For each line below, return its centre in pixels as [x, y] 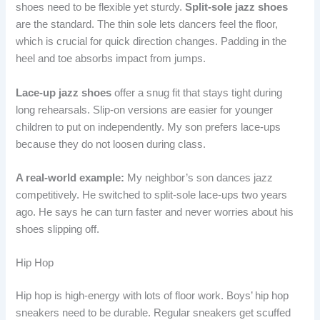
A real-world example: [70, 177]
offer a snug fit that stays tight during [197, 92]
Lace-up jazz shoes [64, 92]
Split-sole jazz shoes [237, 7]
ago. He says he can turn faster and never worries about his [155, 212]
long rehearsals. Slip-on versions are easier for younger [145, 110]
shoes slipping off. [58, 229]
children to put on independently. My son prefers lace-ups [149, 127]
